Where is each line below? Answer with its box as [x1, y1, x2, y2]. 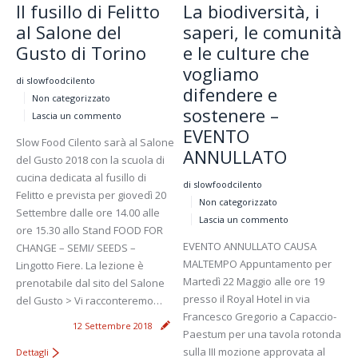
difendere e [183, 82, 277, 106]
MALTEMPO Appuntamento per [183, 256, 332, 271]
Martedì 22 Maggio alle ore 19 [183, 273, 324, 288]
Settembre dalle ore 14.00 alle [16, 205, 160, 220]
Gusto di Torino [16, 40, 146, 65]
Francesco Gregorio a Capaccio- [183, 308, 336, 324]
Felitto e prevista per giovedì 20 [16, 187, 166, 202]
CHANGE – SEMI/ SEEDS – [16, 240, 136, 255]
